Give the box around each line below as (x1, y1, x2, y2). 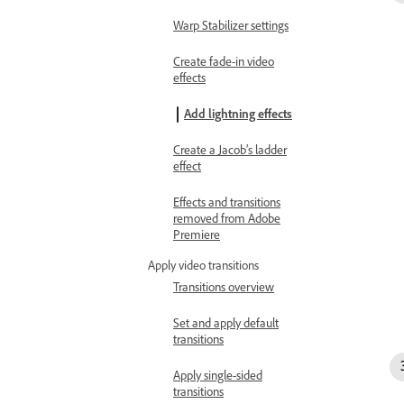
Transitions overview (173, 280, 274, 295)
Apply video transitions (148, 258, 259, 273)
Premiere (173, 227, 220, 243)
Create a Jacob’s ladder (173, 142, 287, 158)
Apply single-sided (173, 368, 262, 383)
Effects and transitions (173, 195, 280, 210)
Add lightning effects (184, 106, 292, 122)
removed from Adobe (173, 211, 280, 226)
